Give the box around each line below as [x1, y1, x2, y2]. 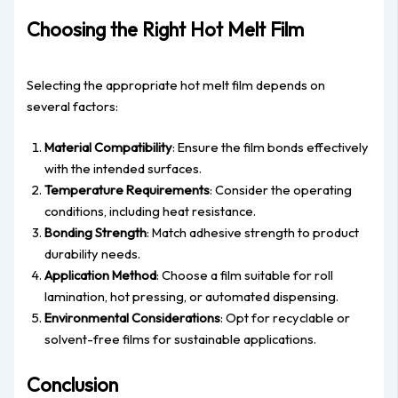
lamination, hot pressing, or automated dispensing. [44, 287, 339, 305]
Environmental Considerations [44, 308, 221, 326]
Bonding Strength [44, 223, 147, 241]
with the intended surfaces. [44, 159, 203, 177]
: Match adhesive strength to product [147, 223, 360, 241]
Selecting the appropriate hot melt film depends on [27, 76, 326, 93]
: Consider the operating [210, 180, 353, 198]
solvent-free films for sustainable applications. [44, 330, 317, 347]
